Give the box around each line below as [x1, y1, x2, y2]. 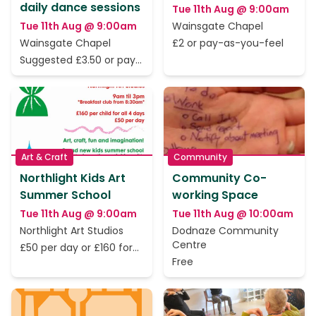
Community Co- [172, 170, 267, 186]
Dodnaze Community [172, 224, 279, 238]
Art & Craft [21, 151, 68, 163]
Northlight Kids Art [20, 170, 126, 186]
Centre [172, 238, 207, 252]
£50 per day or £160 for [20, 241, 133, 255]
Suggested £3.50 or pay [20, 53, 135, 67]
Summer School [20, 187, 111, 203]
